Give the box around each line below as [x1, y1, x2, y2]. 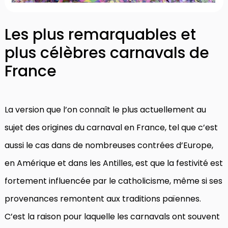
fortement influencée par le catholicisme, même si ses [5, 175, 222, 187]
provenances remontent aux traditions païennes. [5, 192, 201, 205]
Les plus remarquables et [5, 23, 196, 45]
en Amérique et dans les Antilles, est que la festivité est [5, 157, 223, 169]
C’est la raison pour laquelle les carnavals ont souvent [5, 210, 220, 222]
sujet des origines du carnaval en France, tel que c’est [5, 121, 218, 133]
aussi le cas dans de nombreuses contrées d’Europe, [5, 139, 213, 151]
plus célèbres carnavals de [5, 42, 209, 64]
